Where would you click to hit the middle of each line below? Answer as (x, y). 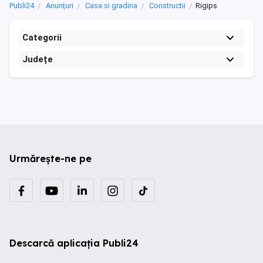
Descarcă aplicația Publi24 (74, 243)
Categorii (42, 38)
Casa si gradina (111, 6)
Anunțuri (60, 6)
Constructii (167, 6)
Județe (38, 60)
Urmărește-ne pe (50, 159)
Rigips (206, 6)
